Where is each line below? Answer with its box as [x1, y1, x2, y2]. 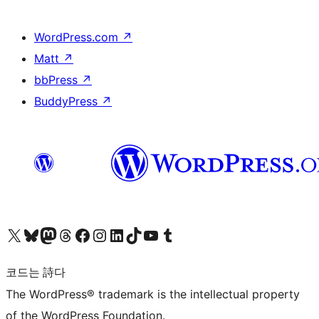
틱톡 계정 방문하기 [125, 224, 142, 245]
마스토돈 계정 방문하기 [39, 224, 56, 245]
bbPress [34, 72, 81, 87]
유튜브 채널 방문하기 [142, 224, 159, 245]
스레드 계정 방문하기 [56, 224, 73, 245]
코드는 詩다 [6, 266, 66, 278]
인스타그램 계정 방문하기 [90, 224, 108, 245]
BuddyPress [34, 93, 101, 108]
